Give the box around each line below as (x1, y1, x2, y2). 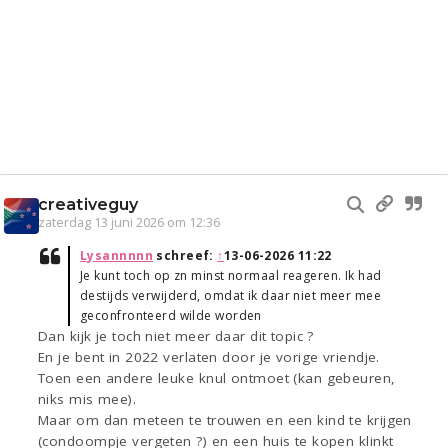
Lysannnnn (80, 247, 153, 265)
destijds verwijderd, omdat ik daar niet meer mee (80, 287, 382, 305)
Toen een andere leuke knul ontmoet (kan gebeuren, (38, 369, 396, 388)
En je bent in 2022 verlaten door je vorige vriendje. (38, 348, 380, 367)
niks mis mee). (38, 390, 137, 409)
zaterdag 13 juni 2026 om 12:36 (38, 214, 220, 232)
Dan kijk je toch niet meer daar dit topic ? (38, 327, 314, 346)
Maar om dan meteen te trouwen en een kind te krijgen (38, 411, 412, 430)
